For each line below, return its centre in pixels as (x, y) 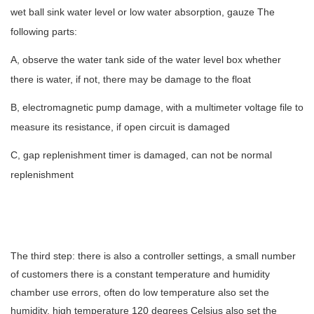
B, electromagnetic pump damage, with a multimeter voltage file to (157, 108)
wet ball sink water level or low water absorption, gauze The (143, 12)
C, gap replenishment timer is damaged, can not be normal (141, 155)
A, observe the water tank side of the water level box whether (146, 60)
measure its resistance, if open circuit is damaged (120, 127)
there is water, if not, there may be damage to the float (131, 80)
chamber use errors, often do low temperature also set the (140, 293)
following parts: (44, 32)
